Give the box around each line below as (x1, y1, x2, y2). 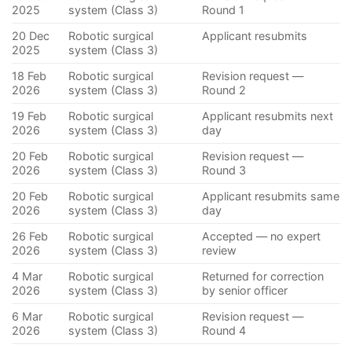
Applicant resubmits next (202, 109, 334, 123)
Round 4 (202, 324, 247, 338)
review (202, 244, 237, 258)
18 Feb (12, 69, 46, 83)
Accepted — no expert (202, 229, 321, 244)
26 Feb (12, 229, 48, 244)
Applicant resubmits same (202, 189, 340, 203)
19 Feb (12, 109, 46, 123)
